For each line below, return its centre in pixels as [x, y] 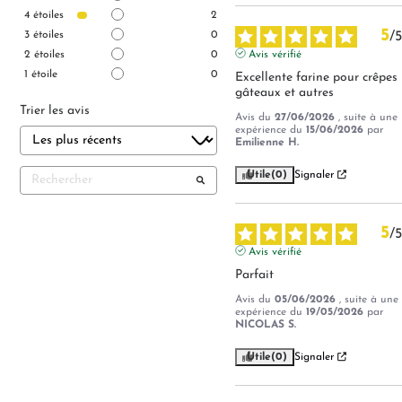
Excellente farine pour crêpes [316, 77]
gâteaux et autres [284, 92]
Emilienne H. [267, 142]
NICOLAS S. [265, 324]
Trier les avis [55, 110]
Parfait [254, 275]
